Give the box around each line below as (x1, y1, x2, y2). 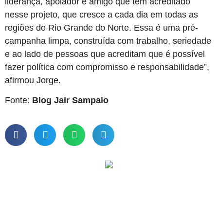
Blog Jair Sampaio (32, 95, 109, 106)
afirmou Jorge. (5, 75, 61, 85)
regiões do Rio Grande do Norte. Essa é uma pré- (5, 22, 198, 33)
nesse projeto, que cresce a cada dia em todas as (5, 9, 198, 19)
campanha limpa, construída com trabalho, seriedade (5, 36, 211, 46)
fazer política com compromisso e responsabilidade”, (5, 62, 209, 72)
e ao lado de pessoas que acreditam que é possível (5, 49, 205, 59)
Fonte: (5, 95, 32, 106)
